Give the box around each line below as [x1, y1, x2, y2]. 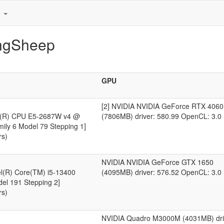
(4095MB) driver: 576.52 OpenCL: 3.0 [101, 167, 221, 177]
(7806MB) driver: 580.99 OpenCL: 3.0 [101, 111, 221, 121]
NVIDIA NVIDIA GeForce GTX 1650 [101, 157, 213, 167]
